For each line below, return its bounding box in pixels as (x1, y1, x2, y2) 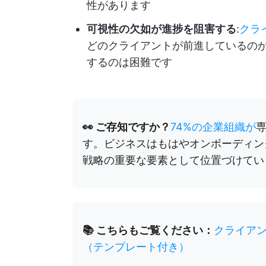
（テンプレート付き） (83, 240, 189, 254)
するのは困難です (87, 56, 172, 69)
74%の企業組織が (170, 121, 256, 134)
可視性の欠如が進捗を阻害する (87, 23, 236, 36)
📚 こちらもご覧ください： (83, 224, 214, 237)
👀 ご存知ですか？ (83, 121, 170, 134)
